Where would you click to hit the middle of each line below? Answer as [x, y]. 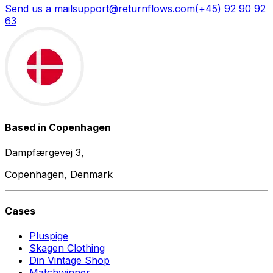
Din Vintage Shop [69, 260]
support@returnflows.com [134, 8]
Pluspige [49, 236]
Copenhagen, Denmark [59, 175]
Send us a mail [39, 8]
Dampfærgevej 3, [44, 153]
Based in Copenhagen [58, 128]
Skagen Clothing [67, 248]
